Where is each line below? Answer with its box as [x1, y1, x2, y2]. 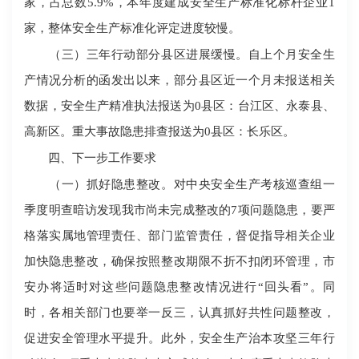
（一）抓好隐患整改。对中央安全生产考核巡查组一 [24, 177, 335, 192]
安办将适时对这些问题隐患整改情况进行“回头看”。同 [24, 280, 335, 294]
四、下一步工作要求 [24, 151, 157, 165]
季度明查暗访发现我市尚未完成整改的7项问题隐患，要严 [24, 203, 335, 217]
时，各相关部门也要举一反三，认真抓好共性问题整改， [24, 305, 335, 320]
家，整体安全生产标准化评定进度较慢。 [24, 21, 241, 35]
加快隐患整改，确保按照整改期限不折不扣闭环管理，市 [24, 254, 335, 268]
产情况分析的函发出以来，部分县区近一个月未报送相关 [24, 73, 335, 87]
